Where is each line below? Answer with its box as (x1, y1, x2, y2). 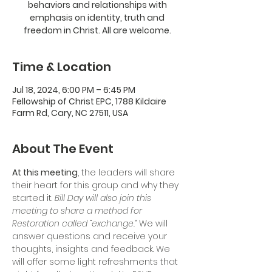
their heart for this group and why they (12, 179, 181, 191)
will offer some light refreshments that (12, 256, 180, 268)
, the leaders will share (78, 166, 177, 178)
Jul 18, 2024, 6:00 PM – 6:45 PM (12, 84, 135, 96)
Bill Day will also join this (55, 192, 154, 204)
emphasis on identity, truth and (30, 12, 165, 24)
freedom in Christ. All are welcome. (23, 24, 171, 36)
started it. (12, 192, 55, 204)
